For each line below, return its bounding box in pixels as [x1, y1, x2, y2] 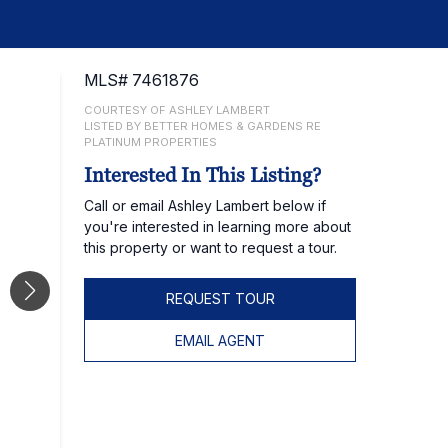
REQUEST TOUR [165, 290, 275, 307]
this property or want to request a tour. [84, 239, 337, 256]
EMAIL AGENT [175, 332, 265, 349]
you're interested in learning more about [84, 218, 351, 235]
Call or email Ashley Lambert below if [84, 197, 326, 214]
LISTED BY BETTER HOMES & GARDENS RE [84, 119, 321, 133]
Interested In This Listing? [84, 162, 322, 188]
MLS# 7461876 [84, 70, 199, 90]
